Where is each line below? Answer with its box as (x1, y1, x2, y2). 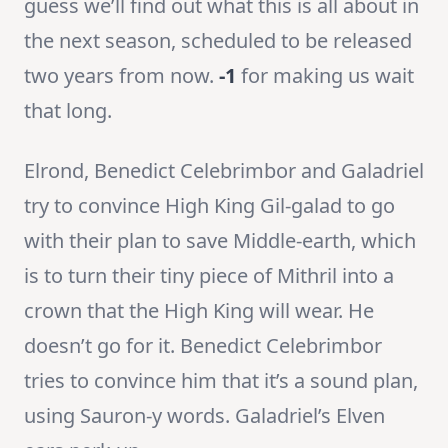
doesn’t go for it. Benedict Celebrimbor (24, 332, 382, 360)
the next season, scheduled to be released (24, 27, 412, 55)
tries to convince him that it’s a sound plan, (24, 367, 418, 395)
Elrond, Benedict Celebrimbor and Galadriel (24, 157, 424, 185)
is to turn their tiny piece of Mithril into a (24, 262, 394, 290)
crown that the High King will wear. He (24, 297, 374, 325)
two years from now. (24, 62, 219, 90)
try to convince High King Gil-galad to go (24, 192, 395, 220)
